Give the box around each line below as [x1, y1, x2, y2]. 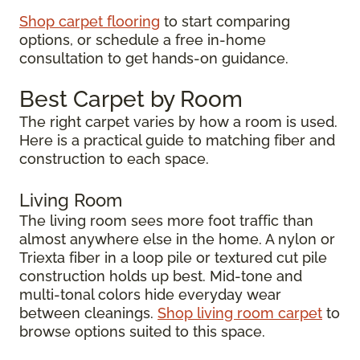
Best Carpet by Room [19, 85, 243, 112]
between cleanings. [19, 304, 157, 321]
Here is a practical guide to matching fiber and [19, 131, 335, 149]
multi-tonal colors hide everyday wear [19, 285, 281, 303]
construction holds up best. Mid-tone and [19, 267, 302, 284]
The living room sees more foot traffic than [19, 211, 313, 229]
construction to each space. [19, 149, 209, 167]
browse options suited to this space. [19, 322, 265, 340]
